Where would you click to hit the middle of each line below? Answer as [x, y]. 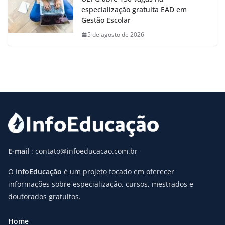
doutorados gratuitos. [44, 197]
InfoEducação [39, 172]
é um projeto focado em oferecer [118, 172]
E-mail [20, 151]
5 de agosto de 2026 [116, 35]
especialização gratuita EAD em [134, 10]
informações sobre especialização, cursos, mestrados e [101, 184]
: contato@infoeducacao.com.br [84, 151]
